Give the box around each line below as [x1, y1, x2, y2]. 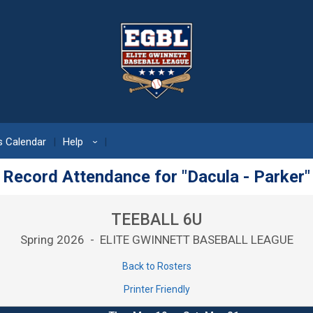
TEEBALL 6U [111, 210, 202, 229]
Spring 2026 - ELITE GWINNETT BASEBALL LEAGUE [20, 233, 293, 247]
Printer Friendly [123, 284, 190, 295]
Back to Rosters [122, 261, 191, 272]
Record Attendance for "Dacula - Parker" [2, 167, 310, 187]
